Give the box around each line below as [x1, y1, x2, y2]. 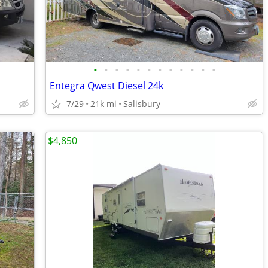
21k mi [90, 98, 117, 109]
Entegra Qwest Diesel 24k [50, 79, 163, 92]
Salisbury [123, 98, 160, 109]
